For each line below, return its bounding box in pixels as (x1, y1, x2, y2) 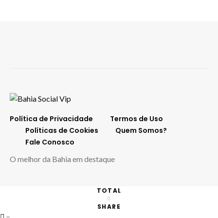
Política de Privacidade (10, 113, 93, 124)
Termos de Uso (110, 113, 163, 124)
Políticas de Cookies (25, 125, 98, 135)
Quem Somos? (115, 125, 167, 135)
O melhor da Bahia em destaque (10, 154, 115, 163)
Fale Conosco (25, 137, 74, 147)
